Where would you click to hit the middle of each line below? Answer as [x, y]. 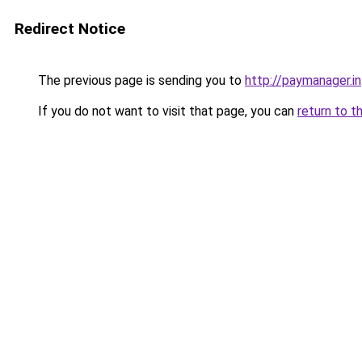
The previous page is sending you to [140, 80]
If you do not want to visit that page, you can [166, 111]
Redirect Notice [70, 29]
